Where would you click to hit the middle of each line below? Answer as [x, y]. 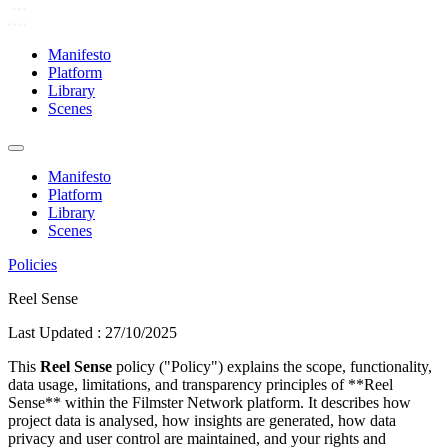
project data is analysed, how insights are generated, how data [202, 420]
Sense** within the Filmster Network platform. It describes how [209, 402]
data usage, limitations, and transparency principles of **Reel [200, 384]
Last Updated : [56, 332]
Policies [32, 264]
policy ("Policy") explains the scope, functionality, [274, 366]
